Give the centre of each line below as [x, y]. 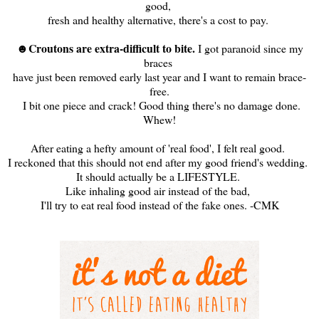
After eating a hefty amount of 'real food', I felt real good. [159, 147]
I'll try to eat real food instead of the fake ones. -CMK [159, 204]
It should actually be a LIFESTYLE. [159, 176]
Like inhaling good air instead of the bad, [159, 190]
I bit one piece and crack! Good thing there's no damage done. [159, 105]
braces [159, 62]
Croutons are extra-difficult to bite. [113, 48]
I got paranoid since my [250, 48]
